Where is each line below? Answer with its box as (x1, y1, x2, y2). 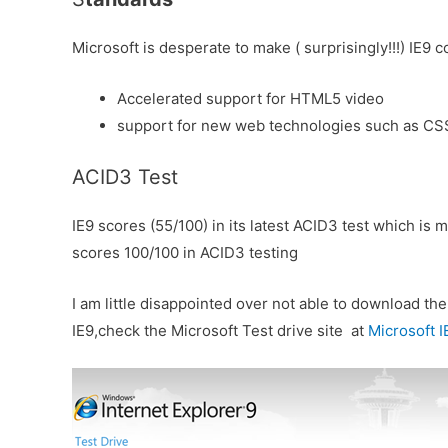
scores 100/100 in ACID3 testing (72, 242, 298, 262)
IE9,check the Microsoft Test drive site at (72, 320, 368, 340)
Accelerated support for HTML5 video (117, 89, 384, 108)
